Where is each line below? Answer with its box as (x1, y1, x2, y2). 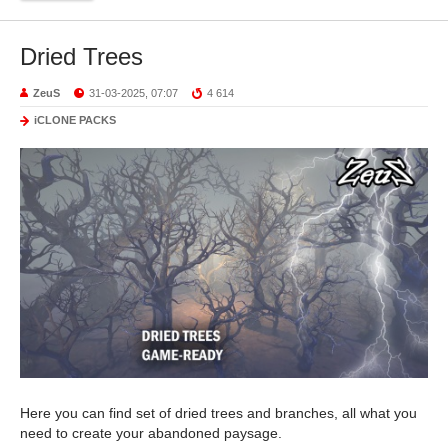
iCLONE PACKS (34, 114, 116, 127)
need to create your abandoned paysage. (20, 425, 282, 442)
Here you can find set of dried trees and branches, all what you (20, 405, 417, 422)
